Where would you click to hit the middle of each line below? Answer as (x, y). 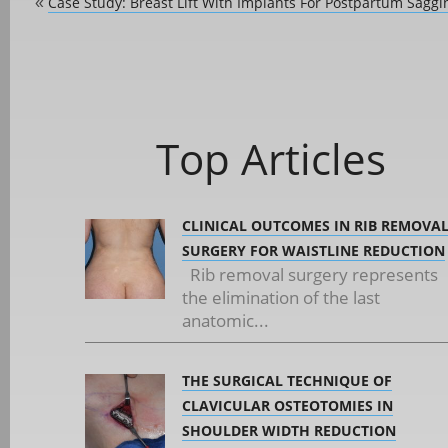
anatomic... (225, 320)
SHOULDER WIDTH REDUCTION (289, 430)
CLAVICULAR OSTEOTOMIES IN (287, 405)
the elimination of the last (281, 297)
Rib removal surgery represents (310, 274)
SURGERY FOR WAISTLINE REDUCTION (313, 250)
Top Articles (270, 158)
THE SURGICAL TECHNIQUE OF (287, 380)
